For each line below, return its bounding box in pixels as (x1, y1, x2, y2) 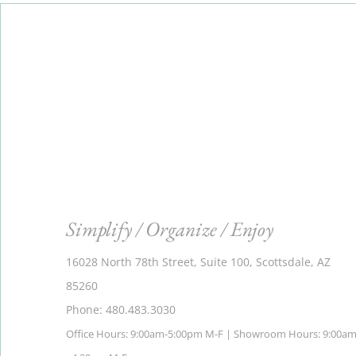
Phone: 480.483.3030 (66, 302, 176, 318)
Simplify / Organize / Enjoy (66, 215, 274, 243)
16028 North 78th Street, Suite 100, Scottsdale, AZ (66, 254, 331, 270)
